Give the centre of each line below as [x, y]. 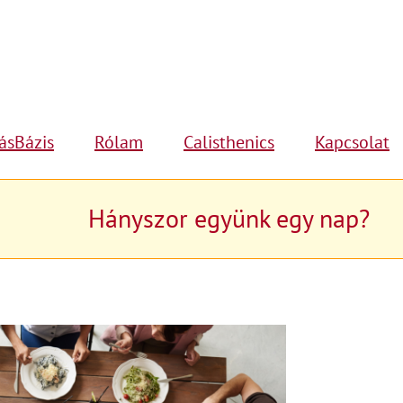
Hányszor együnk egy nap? [228, 218]
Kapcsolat [352, 142]
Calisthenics [229, 142]
